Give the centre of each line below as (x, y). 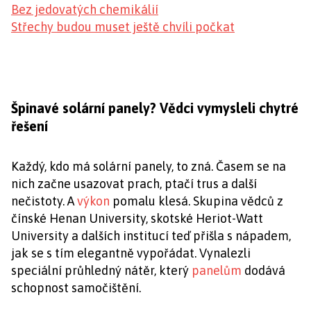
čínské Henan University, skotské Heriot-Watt (137, 219)
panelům (217, 271)
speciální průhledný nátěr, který (101, 271)
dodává (263, 271)
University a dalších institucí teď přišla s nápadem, (151, 236)
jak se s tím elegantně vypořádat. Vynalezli (131, 253)
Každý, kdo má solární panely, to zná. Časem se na (149, 167)
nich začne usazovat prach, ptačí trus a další (134, 184)
